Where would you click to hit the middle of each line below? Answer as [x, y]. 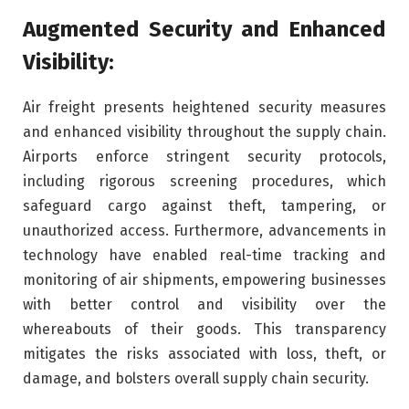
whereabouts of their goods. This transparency [204, 330]
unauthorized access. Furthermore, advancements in [204, 231]
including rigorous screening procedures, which [204, 182]
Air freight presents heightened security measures [204, 108]
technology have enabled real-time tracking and [204, 256]
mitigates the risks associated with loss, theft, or [204, 354]
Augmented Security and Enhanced [204, 30]
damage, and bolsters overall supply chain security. [196, 379]
